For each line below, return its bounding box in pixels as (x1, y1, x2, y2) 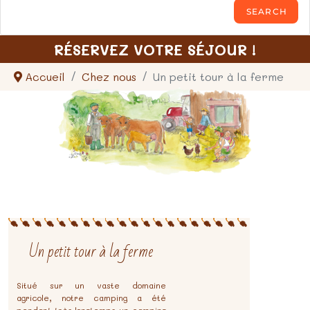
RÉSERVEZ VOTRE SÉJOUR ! (54, 39, 256, 59)
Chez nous (82, 69, 136, 84)
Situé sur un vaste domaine (16, 280, 166, 291)
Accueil (25, 69, 65, 84)
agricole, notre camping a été (16, 292, 166, 304)
